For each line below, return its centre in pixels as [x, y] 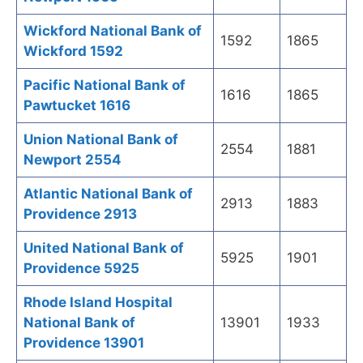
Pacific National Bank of [105, 85]
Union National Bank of [101, 140]
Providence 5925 [81, 269]
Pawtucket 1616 [77, 106]
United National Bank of [104, 248]
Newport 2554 [73, 160]
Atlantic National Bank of [108, 194]
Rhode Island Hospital [98, 303]
